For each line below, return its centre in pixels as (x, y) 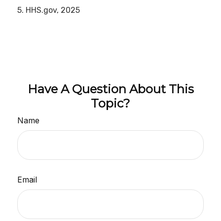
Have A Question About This (110, 89)
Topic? (110, 103)
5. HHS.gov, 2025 (49, 10)
